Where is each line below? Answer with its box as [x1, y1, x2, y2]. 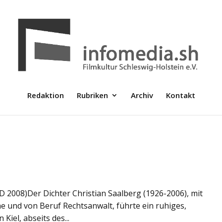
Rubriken [76, 90, 108, 100]
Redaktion [27, 90, 64, 100]
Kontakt [166, 90, 195, 100]
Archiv [130, 90, 153, 100]
